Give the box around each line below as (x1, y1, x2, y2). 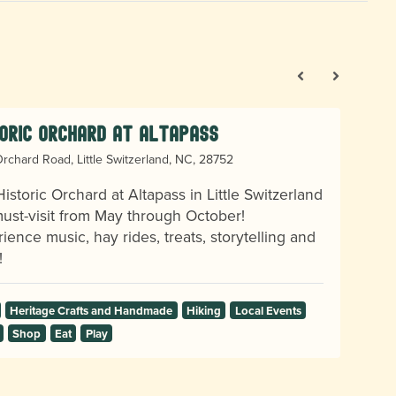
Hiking (187, 301, 222, 319)
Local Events (234, 301, 301, 319)
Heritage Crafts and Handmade (10, 301, 173, 319)
